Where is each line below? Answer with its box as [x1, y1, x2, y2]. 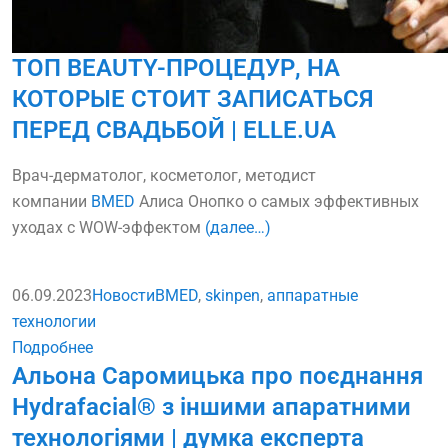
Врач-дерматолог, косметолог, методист [12, 166, 316, 186]
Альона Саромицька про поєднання [12, 362, 423, 391]
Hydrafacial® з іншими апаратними [12, 393, 411, 422]
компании [12, 192, 91, 212]
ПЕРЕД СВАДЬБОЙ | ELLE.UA [12, 116, 336, 145]
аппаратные [267, 286, 358, 306]
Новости [92, 286, 155, 306]
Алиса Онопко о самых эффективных [135, 192, 419, 212]
